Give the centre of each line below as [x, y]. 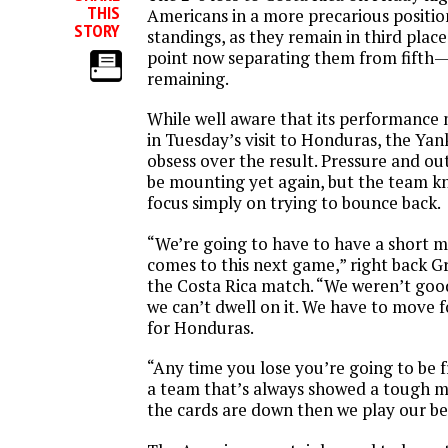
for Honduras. [200, 327]
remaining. [188, 78]
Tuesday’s [203, 139]
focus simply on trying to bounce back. [294, 202]
